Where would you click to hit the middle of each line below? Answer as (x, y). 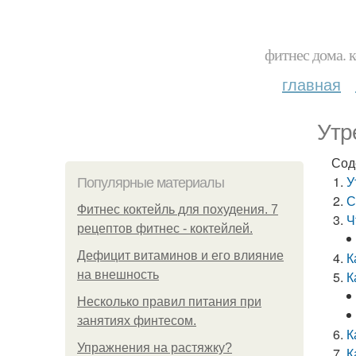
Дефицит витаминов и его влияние (180, 255)
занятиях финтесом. (137, 321)
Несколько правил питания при (169, 302)
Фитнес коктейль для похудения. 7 (178, 209)
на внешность (118, 275)
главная (311, 84)
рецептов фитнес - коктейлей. (165, 228)
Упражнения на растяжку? (155, 348)
